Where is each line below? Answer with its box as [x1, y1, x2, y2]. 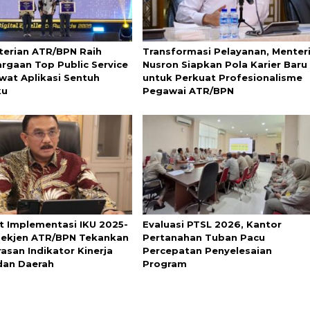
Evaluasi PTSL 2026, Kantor [142, 219, 282, 230]
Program [142, 258, 187, 270]
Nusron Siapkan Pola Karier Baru [142, 58, 307, 70]
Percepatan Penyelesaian [142, 245, 272, 257]
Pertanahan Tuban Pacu [142, 232, 265, 244]
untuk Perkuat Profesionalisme [142, 71, 302, 83]
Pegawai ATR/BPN [142, 84, 234, 96]
